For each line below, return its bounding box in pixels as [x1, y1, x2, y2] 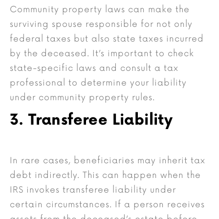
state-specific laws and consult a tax [10, 63, 178, 74]
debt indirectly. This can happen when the [10, 170, 201, 181]
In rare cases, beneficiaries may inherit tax [10, 155, 205, 166]
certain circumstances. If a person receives [10, 199, 205, 210]
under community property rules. [10, 92, 155, 103]
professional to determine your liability [10, 78, 187, 88]
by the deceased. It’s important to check [10, 48, 194, 59]
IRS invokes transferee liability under [10, 185, 176, 196]
